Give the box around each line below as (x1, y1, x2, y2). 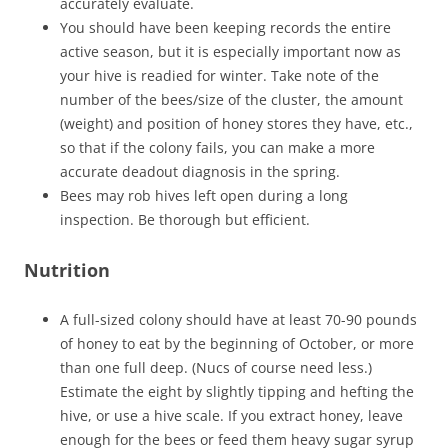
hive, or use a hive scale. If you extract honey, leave (60, 405, 403, 425)
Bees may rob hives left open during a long (60, 185, 348, 205)
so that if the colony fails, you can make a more (60, 137, 375, 157)
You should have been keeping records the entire (60, 17, 391, 37)
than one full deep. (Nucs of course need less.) (60, 357, 372, 377)
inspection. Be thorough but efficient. (60, 209, 310, 229)
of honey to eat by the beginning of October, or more (60, 333, 414, 353)
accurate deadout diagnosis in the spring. (60, 161, 340, 181)
